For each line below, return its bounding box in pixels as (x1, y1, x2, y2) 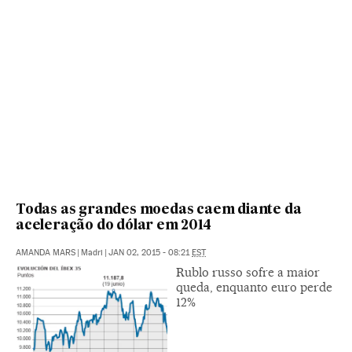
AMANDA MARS (16, 247, 75, 258)
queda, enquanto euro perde (176, 279, 332, 295)
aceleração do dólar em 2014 (16, 218, 211, 233)
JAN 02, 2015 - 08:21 (108, 247, 192, 258)
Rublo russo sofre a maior (176, 264, 320, 280)
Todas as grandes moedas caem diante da (16, 203, 302, 217)
